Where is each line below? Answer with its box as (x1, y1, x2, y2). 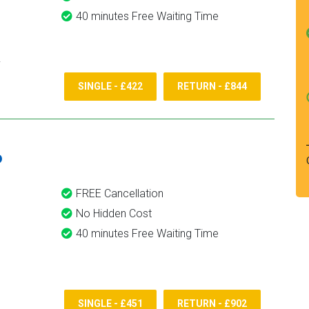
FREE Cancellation (76, 187, 163, 200)
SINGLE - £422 (78, 81, 143, 92)
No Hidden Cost (76, 207, 152, 220)
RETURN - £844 (177, 81, 247, 92)
